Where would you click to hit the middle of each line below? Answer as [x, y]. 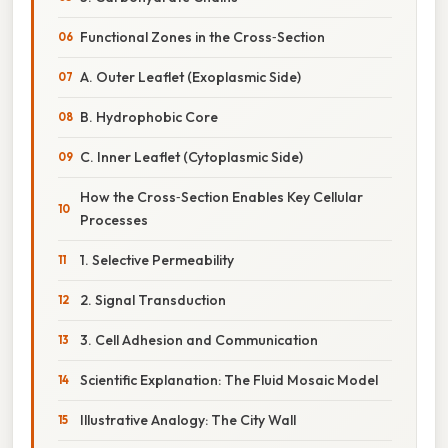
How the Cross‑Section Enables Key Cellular [221, 196]
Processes [114, 219]
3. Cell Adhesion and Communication [199, 339]
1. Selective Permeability [157, 259]
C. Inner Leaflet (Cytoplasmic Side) [191, 156]
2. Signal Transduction [153, 299]
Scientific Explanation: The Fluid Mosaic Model [229, 379]
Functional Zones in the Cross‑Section [202, 36]
